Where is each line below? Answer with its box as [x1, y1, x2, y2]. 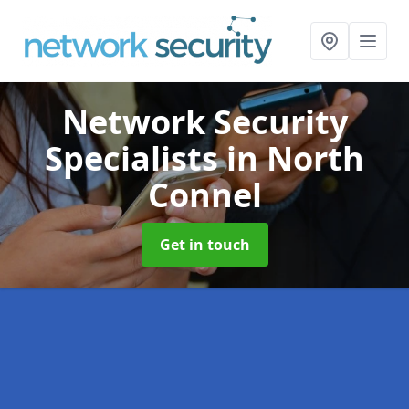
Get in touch [159, 235, 250, 255]
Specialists [45, 136, 226, 181]
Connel [147, 173, 262, 217]
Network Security [61, 100, 348, 144]
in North [226, 136, 364, 181]
